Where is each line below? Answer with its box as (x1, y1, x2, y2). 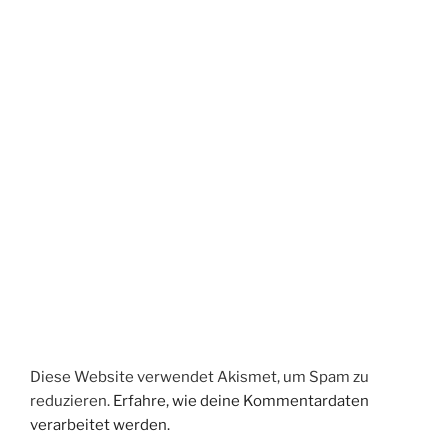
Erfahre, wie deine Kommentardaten (113, 392, 369, 411)
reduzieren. (30, 392, 113, 411)
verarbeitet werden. (30, 416, 170, 435)
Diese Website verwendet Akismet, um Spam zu (30, 368, 369, 387)
